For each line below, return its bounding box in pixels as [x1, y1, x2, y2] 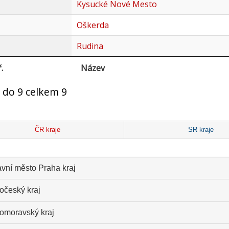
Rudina [76, 40, 103, 52]
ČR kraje [35, 126, 61, 133]
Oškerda [76, 19, 109, 31]
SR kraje [188, 126, 214, 133]
